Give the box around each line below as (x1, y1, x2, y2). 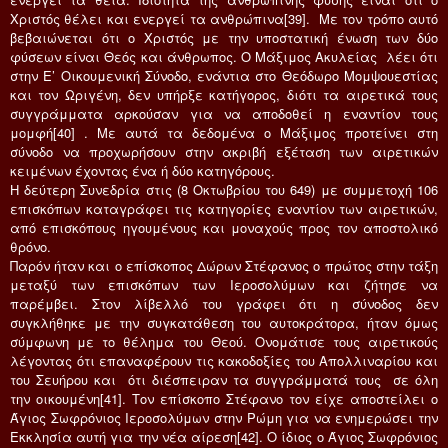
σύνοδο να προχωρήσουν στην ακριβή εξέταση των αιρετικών (10, 141, 438, 161)
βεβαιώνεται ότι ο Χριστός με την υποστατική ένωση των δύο (10, 27, 438, 47)
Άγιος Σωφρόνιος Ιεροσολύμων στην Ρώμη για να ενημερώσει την (10, 407, 438, 427)
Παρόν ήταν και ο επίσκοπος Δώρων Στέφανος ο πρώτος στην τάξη (10, 255, 438, 275)
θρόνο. (10, 236, 51, 256)
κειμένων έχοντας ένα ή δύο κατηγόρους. (10, 160, 275, 180)
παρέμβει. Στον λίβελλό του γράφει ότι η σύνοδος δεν (10, 293, 438, 313)
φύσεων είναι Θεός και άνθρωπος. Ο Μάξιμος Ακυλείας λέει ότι (10, 46, 438, 66)
